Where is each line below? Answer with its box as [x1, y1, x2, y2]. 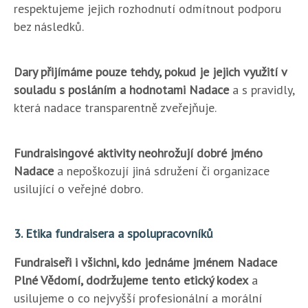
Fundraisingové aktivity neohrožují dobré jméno [14, 145, 263, 161]
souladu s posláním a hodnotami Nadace [14, 82, 229, 98]
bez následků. [14, 19, 84, 34]
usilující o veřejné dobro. [14, 181, 143, 197]
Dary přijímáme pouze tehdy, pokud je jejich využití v [14, 64, 287, 80]
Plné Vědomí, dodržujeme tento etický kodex [14, 272, 248, 288]
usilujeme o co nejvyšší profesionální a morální [14, 290, 262, 306]
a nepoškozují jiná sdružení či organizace [54, 163, 269, 179]
